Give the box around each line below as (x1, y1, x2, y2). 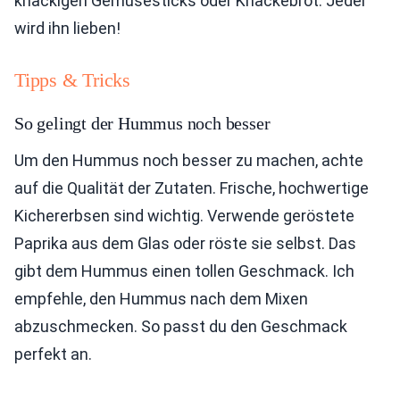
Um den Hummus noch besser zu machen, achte (14, 151, 363, 171)
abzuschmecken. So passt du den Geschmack (14, 317, 347, 337)
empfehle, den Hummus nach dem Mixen (14, 289, 308, 309)
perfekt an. (14, 345, 92, 364)
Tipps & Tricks (14, 69, 130, 92)
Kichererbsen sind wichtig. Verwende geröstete (14, 206, 354, 226)
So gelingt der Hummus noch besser (14, 113, 271, 134)
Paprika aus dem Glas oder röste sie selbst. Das (14, 234, 356, 254)
